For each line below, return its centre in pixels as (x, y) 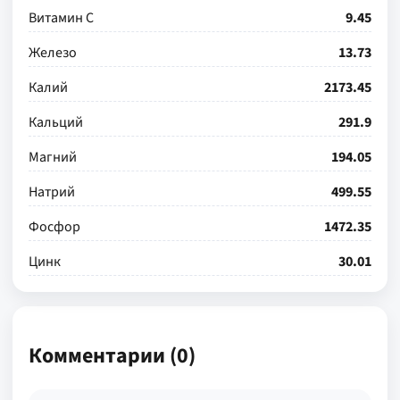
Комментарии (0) (112, 355)
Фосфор (54, 227)
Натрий (52, 192)
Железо (53, 53)
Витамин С (61, 18)
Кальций (56, 122)
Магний (53, 157)
